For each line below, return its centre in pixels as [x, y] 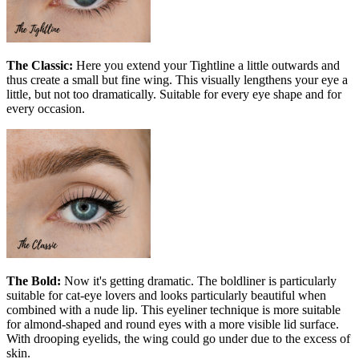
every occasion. [46, 108]
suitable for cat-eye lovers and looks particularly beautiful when [166, 295]
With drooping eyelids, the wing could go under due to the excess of [178, 338]
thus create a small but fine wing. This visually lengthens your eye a [177, 79]
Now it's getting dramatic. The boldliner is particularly [199, 280]
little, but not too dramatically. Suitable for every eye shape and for [174, 94]
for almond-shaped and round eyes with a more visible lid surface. [173, 324]
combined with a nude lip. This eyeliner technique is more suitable [173, 309]
